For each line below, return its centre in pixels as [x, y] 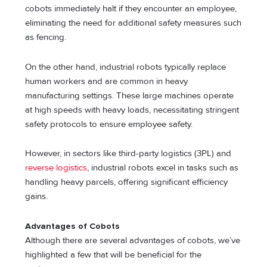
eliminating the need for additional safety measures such [133, 23]
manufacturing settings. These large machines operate [130, 95]
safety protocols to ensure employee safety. [110, 124]
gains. [37, 197]
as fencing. [46, 38]
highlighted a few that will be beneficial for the [114, 254]
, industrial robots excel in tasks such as [163, 168]
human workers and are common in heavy [107, 81]
